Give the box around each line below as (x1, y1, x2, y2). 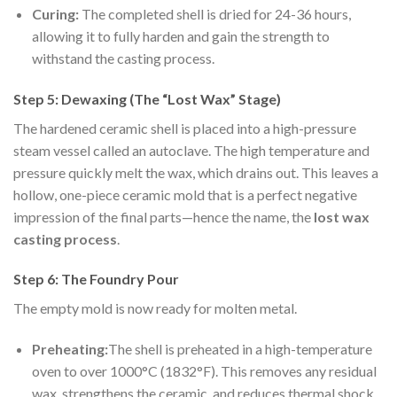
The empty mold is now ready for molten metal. (13, 300, 297, 317)
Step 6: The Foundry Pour (13, 270, 179, 288)
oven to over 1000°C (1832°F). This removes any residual (31, 362, 377, 380)
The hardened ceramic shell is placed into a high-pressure (13, 119, 356, 136)
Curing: (31, 4, 82, 22)
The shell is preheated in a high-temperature (107, 340, 372, 358)
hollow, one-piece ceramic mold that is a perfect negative (13, 185, 357, 203)
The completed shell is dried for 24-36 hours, (81, 4, 351, 22)
